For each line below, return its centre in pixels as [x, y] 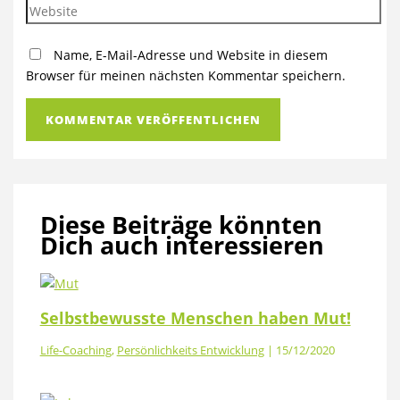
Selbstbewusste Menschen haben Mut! [195, 318]
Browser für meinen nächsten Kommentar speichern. [186, 76]
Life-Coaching [75, 350]
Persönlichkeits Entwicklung [190, 350]
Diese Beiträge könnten [181, 225]
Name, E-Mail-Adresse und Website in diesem [191, 55]
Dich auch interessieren [182, 246]
